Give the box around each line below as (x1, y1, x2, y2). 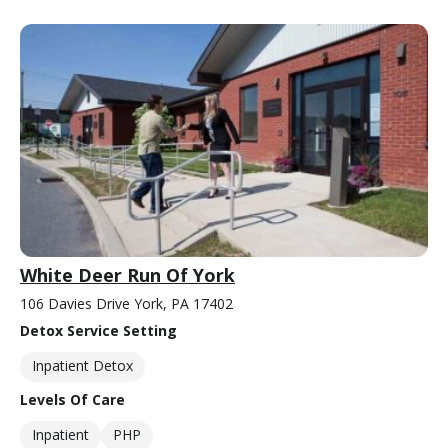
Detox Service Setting (20, 320, 177, 340)
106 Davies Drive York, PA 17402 (20, 293, 233, 313)
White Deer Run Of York (20, 262, 235, 287)
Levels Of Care (20, 389, 125, 409)
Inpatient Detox (32, 355, 133, 375)
